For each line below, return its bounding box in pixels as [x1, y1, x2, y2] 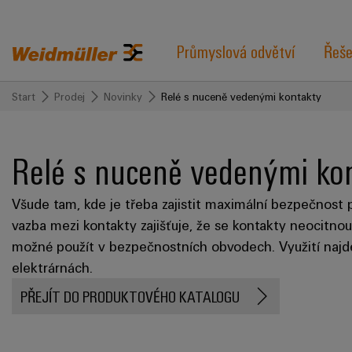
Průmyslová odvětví [176, 39, 295, 62]
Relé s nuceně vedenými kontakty [161, 90, 321, 103]
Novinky [104, 90, 142, 103]
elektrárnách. [12, 258, 93, 276]
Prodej [54, 90, 85, 103]
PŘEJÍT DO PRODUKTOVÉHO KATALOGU [20, 285, 240, 306]
